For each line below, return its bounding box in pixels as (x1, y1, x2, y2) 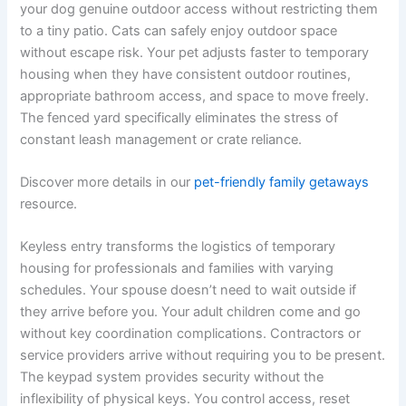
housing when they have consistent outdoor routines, (20, 65, 352, 82)
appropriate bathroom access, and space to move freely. (20, 87, 370, 104)
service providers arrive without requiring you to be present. (20, 347, 386, 364)
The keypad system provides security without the (20, 369, 324, 386)
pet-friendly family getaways (194, 174, 370, 191)
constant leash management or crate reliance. (20, 130, 303, 148)
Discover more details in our (20, 174, 195, 191)
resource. (20, 196, 78, 213)
